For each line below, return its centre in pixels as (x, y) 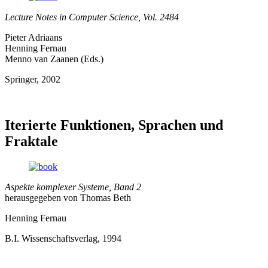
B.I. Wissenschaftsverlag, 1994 (63, 239)
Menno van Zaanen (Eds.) (54, 59)
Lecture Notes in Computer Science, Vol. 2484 (92, 17)
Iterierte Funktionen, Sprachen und (114, 125)
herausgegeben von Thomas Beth (68, 198)
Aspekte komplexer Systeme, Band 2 (73, 187)
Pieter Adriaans (33, 38)
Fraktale (31, 141)
